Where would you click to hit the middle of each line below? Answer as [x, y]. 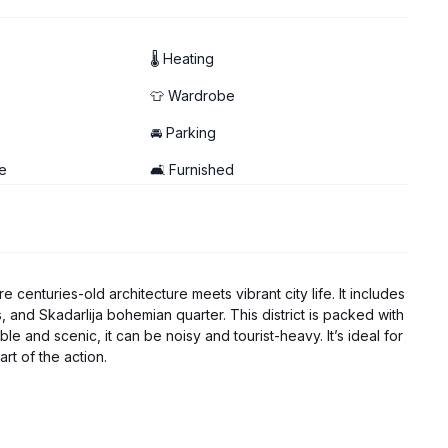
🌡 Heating [181, 59]
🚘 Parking [182, 133]
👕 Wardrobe [192, 96]
